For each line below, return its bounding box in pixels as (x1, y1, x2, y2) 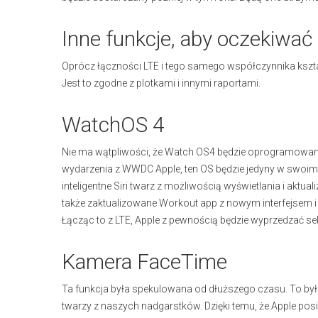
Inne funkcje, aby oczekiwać (62, 26, 312, 51)
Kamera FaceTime (62, 249, 227, 274)
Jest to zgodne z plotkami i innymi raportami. (62, 77, 261, 89)
